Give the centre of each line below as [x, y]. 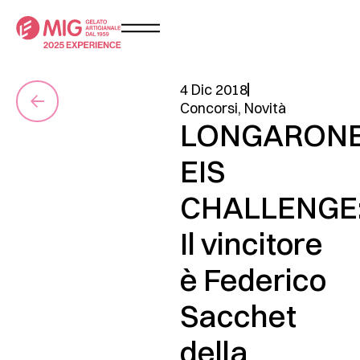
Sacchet [238, 316]
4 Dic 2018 [214, 90]
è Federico [253, 280]
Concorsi [209, 108]
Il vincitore [252, 244]
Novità [265, 108]
